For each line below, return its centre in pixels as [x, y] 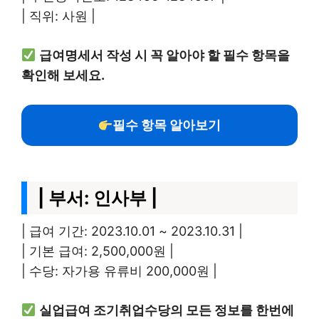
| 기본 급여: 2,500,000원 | [98, 251]
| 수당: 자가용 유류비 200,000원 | [119, 271]
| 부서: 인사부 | [98, 198]
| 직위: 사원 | [58, 16]
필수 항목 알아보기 [167, 125]
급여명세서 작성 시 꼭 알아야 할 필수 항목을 [164, 55]
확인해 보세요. [63, 75]
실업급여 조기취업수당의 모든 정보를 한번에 [166, 310]
